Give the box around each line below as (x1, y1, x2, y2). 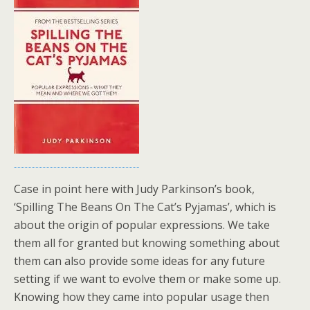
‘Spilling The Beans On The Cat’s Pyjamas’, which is (14, 199, 276, 215)
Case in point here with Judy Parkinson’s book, (14, 181, 255, 197)
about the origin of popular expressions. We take (14, 217, 270, 232)
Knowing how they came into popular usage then (14, 289, 269, 304)
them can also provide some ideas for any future (14, 253, 265, 268)
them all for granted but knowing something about (14, 235, 280, 250)
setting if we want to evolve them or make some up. (14, 271, 281, 286)
